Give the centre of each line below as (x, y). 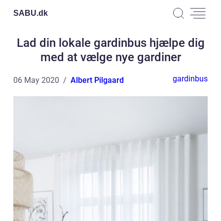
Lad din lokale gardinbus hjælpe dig (110, 43)
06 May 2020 (36, 80)
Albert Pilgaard (97, 80)
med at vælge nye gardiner (110, 57)
